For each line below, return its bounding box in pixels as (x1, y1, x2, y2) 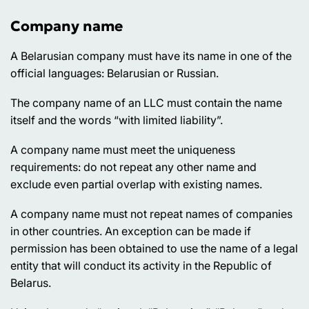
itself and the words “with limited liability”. (10, 113, 223, 128)
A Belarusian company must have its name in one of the (10, 49, 292, 63)
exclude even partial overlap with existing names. (10, 177, 262, 192)
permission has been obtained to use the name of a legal (10, 241, 298, 256)
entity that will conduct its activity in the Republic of (10, 259, 272, 273)
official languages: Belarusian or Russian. (10, 66, 219, 81)
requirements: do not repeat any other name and (10, 160, 257, 175)
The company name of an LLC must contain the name (10, 96, 282, 110)
